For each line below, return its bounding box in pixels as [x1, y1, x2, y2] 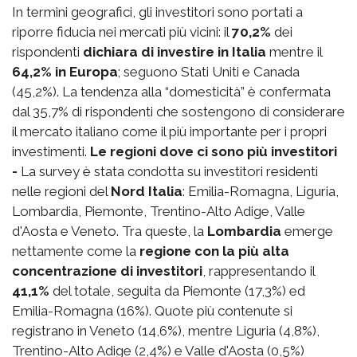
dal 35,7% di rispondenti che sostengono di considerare [12, 103, 345, 120]
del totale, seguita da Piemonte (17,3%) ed [49, 282, 305, 299]
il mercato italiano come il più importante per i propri [12, 123, 327, 139]
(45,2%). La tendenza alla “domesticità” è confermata [12, 83, 331, 100]
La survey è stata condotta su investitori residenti [18, 163, 318, 179]
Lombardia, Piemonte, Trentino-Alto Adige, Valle [12, 202, 305, 219]
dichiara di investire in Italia [83, 43, 266, 60]
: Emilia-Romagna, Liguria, [182, 182, 339, 199]
